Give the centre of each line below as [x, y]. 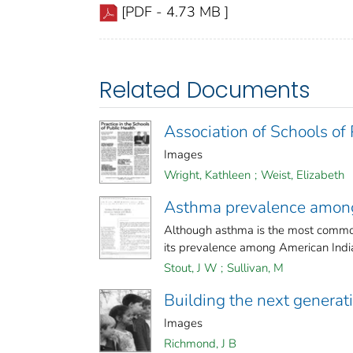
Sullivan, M [255, 268]
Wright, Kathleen [207, 175]
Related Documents [205, 91]
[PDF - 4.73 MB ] [175, 12]
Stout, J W [190, 268]
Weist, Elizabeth [303, 175]
